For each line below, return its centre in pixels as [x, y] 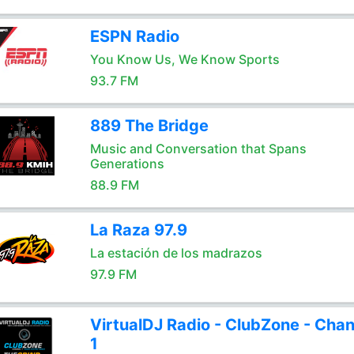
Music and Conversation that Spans [198, 149]
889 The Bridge [149, 126]
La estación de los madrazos [176, 253]
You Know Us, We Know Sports [185, 59]
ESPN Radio [134, 36]
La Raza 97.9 [138, 230]
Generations [127, 164]
